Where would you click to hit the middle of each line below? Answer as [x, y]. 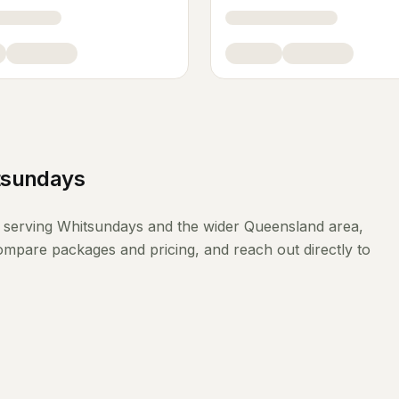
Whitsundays [100, 226]
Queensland [284, 226]
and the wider [194, 226]
